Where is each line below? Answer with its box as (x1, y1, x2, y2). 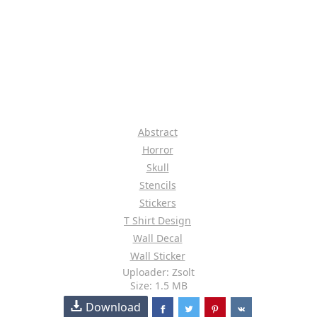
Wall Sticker (129, 249, 185, 263)
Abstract (137, 125, 178, 139)
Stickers (139, 196, 176, 209)
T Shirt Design (124, 214, 191, 227)
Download (86, 299, 142, 315)
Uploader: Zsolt (122, 265, 195, 279)
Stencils (139, 178, 176, 192)
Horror (142, 143, 173, 156)
